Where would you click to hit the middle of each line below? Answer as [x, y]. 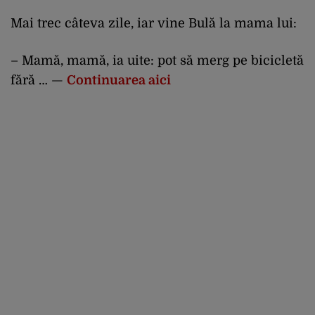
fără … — [39, 81]
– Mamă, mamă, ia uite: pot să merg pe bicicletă [157, 61]
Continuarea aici [119, 81]
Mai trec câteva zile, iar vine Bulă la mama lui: [154, 24]
